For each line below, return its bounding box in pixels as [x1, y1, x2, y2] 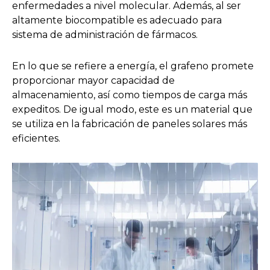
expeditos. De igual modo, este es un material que [12, 104, 253, 116]
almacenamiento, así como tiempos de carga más [12, 89, 247, 101]
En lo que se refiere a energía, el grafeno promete [12, 60, 254, 72]
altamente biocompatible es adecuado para [12, 14, 222, 27]
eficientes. [12, 133, 60, 145]
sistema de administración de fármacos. [12, 29, 198, 41]
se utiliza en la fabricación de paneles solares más [12, 118, 247, 130]
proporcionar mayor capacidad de [12, 75, 175, 87]
